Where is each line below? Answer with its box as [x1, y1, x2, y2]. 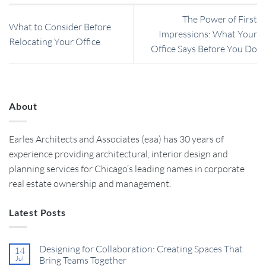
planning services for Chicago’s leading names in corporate [9, 162, 245, 175]
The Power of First [182, 13, 257, 26]
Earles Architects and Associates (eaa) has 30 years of [9, 132, 224, 145]
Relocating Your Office [9, 35, 100, 47]
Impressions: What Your [159, 28, 257, 40]
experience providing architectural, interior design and [9, 147, 228, 160]
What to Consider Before [9, 20, 111, 33]
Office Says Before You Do [151, 43, 257, 55]
